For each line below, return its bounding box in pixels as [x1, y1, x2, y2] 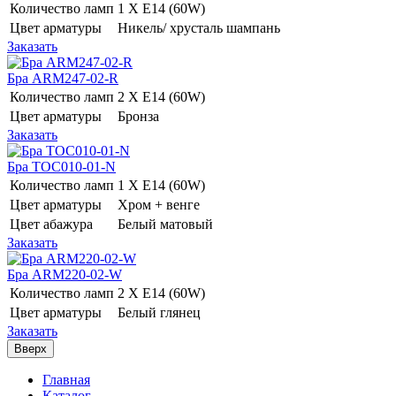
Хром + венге [118, 196, 203, 212]
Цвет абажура [10, 216, 93, 232]
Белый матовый [118, 216, 217, 232]
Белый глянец [118, 304, 204, 320]
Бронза [118, 108, 163, 124]
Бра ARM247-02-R [7, 70, 118, 86]
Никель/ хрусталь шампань [118, 19, 284, 35]
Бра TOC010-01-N [7, 158, 116, 174]
